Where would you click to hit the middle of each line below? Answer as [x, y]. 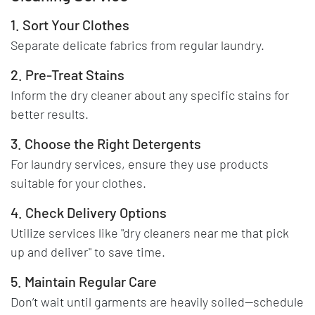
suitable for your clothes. [78, 182]
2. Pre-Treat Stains [67, 74]
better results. [50, 114]
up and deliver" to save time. [88, 251]
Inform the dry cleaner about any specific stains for [150, 95]
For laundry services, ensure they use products [140, 163]
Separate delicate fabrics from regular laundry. [137, 45]
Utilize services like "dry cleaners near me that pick [150, 232]
